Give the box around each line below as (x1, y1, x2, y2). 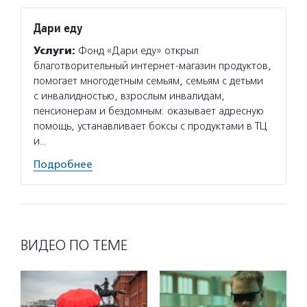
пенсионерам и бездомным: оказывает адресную (34, 105, 264, 117)
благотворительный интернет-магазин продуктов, (34, 60, 271, 72)
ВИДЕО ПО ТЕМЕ (21, 236, 127, 254)
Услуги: (34, 45, 75, 57)
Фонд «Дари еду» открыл (75, 45, 199, 57)
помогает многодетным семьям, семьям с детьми (34, 75, 263, 87)
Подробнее (34, 158, 93, 171)
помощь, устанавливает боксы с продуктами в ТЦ (34, 120, 267, 132)
